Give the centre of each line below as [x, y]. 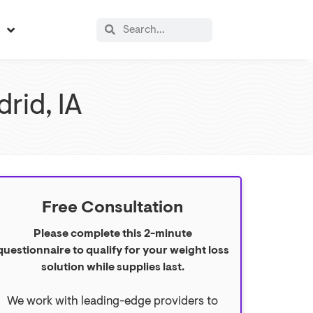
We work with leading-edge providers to [112, 301]
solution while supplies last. [112, 267]
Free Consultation [112, 208]
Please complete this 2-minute [112, 233]
